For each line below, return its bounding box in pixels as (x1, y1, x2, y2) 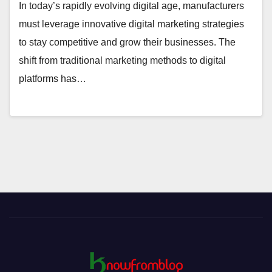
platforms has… (19, 73, 86, 84)
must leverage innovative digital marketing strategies (19, 19, 244, 30)
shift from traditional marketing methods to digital (19, 55, 226, 66)
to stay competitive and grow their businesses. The (19, 37, 236, 48)
